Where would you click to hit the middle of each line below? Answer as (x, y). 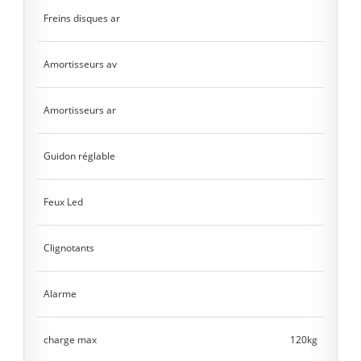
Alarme (60, 294)
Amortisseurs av (80, 64)
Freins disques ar (82, 18)
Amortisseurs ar (80, 110)
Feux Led (63, 202)
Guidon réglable (79, 156)
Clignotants (69, 248)
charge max (70, 340)
